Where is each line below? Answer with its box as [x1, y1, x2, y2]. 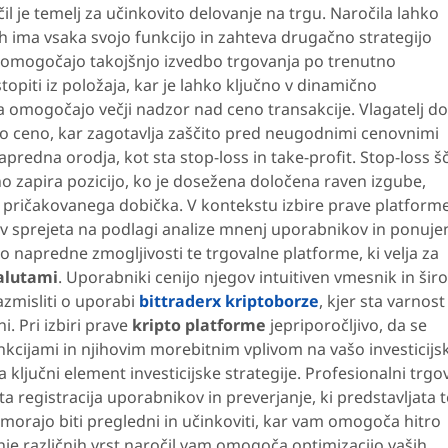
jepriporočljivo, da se [270, 314, 427, 337]
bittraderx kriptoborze [139, 290, 319, 313]
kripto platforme [128, 314, 270, 337]
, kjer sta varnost [319, 290, 445, 313]
